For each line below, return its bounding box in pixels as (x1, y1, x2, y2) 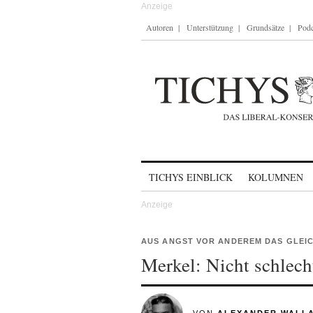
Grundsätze (247, 22, 284, 33)
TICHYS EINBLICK (149, 170, 233, 184)
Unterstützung (187, 22, 233, 33)
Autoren (146, 22, 173, 33)
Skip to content (141, 165, 214, 177)
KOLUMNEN (248, 170, 303, 184)
